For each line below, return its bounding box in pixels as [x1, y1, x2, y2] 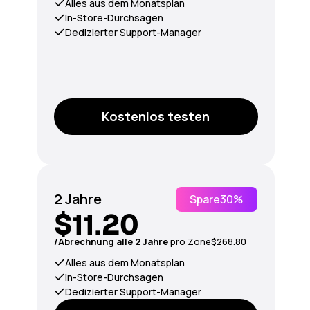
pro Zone [170, 235, 211, 248]
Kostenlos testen [102, 108, 210, 125]
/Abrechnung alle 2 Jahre [53, 235, 170, 248]
